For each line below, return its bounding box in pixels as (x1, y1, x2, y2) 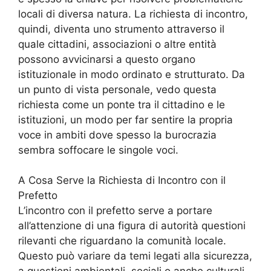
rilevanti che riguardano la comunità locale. (18, 235, 226, 247)
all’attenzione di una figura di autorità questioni (18, 220, 246, 232)
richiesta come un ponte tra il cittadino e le (18, 98, 225, 111)
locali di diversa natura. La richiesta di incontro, (18, 7, 248, 20)
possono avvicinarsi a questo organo (18, 53, 195, 65)
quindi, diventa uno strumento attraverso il (18, 22, 224, 35)
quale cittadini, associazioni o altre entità (18, 38, 217, 50)
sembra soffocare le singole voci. (18, 143, 178, 156)
